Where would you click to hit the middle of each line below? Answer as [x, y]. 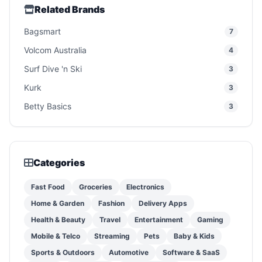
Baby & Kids [194, 236]
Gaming [210, 220]
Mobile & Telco [56, 236]
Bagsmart [42, 31]
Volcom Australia [55, 50]
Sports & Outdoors [63, 252]
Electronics [145, 187]
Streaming [112, 236]
